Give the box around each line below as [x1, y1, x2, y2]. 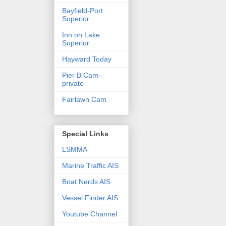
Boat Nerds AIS [62, 178, 110, 186]
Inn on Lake [62, 30, 100, 39]
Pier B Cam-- [62, 71, 103, 79]
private [62, 79, 84, 87]
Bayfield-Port [62, 6, 103, 15]
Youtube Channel [62, 210, 117, 218]
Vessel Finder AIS [62, 194, 118, 202]
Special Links [62, 130, 108, 138]
